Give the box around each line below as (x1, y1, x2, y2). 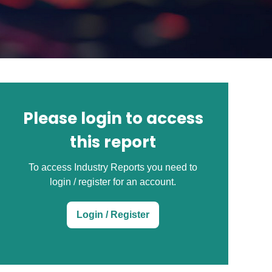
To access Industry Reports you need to (29, 162, 197, 172)
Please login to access (22, 107, 203, 129)
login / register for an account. (50, 177, 176, 187)
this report (70, 131, 156, 153)
